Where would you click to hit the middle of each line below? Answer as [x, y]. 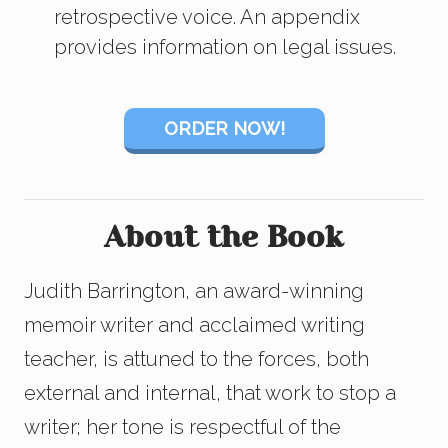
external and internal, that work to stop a [210, 393]
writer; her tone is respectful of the [182, 427]
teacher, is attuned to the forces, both [196, 359]
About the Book [224, 240]
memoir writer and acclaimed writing [194, 325]
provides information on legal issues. [225, 47]
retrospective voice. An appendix [207, 17]
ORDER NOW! [224, 129]
